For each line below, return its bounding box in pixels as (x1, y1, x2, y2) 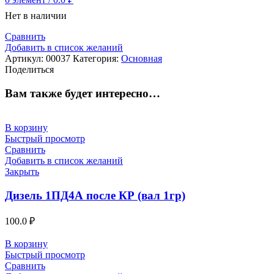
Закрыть (5, 166, 39, 177)
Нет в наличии (5, 10, 67, 21)
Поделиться (5, 64, 54, 75)
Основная (121, 53, 162, 64)
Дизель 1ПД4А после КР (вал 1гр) (5, 189, 185, 202)
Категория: (73, 53, 121, 64)
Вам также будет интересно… (5, 86, 160, 100)
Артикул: (5, 53, 46, 64)
